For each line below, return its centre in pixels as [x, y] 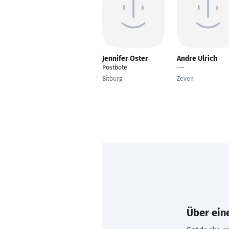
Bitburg [112, 79]
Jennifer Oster [125, 59]
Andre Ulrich [197, 59]
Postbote [115, 67]
